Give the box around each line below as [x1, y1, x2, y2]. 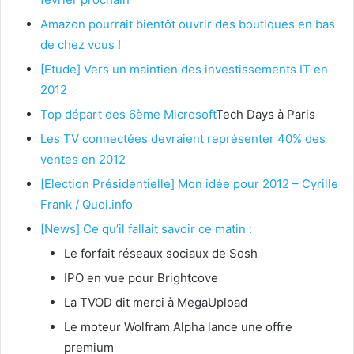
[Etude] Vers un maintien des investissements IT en [40, 62, 328, 77]
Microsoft [164, 107, 216, 122]
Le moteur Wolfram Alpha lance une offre [64, 319, 292, 335]
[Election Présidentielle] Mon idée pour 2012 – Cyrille [40, 176, 338, 192]
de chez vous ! [40, 37, 121, 53]
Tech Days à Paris [216, 107, 315, 122]
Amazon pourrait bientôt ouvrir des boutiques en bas [40, 17, 335, 32]
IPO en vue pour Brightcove [64, 270, 218, 286]
